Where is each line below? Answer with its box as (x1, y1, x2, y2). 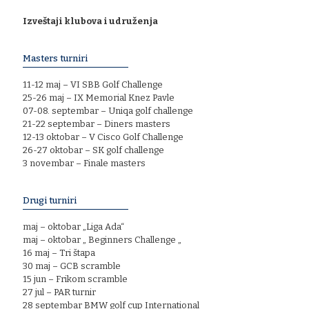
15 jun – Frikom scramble (23, 273, 128, 284)
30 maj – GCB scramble (23, 260, 121, 271)
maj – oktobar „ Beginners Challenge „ (23, 234, 181, 245)
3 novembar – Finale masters (23, 157, 146, 168)
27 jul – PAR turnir (23, 286, 96, 297)
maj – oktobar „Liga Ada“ (23, 221, 124, 232)
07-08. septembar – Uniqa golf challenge (23, 105, 193, 116)
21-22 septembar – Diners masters (23, 118, 170, 129)
